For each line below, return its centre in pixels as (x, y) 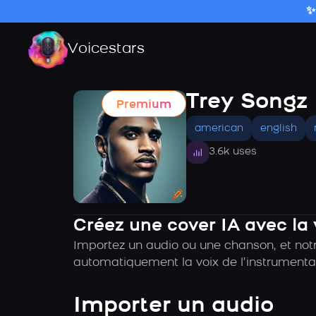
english (279, 129)
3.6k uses (233, 152)
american (219, 129)
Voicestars (106, 50)
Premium (144, 105)
